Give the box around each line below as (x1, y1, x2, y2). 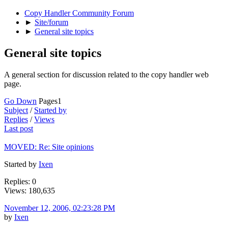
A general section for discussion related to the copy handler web (4, 70, 209, 79)
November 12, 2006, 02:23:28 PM (4, 203, 115, 212)
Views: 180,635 (4, 186, 55, 195)
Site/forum (35, 17, 68, 26)
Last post (4, 124, 33, 133)
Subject (4, 105, 28, 115)
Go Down (4, 96, 37, 105)
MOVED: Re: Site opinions (4, 142, 94, 151)
